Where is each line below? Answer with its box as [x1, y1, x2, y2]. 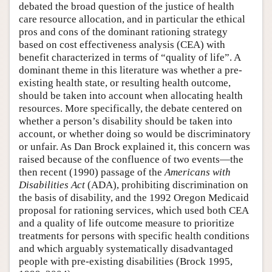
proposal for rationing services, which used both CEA [19, 204, 248, 216]
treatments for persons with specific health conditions [19, 229, 250, 242]
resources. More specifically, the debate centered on [19, 102, 242, 114]
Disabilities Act [19, 178, 85, 191]
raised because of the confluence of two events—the [19, 153, 243, 165]
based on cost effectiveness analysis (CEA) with [19, 38, 225, 50]
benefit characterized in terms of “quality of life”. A [19, 51, 240, 63]
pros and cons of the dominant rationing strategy [19, 25, 228, 38]
